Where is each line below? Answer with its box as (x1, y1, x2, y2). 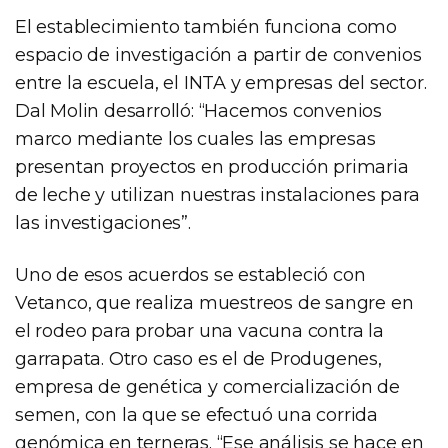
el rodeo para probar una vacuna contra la (15, 320, 384, 343)
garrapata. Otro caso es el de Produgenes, (15, 348, 382, 371)
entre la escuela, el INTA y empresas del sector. (15, 72, 427, 95)
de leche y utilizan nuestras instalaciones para (15, 184, 420, 207)
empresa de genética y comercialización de (15, 376, 400, 399)
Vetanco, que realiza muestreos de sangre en (15, 292, 414, 315)
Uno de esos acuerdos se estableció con (15, 264, 366, 287)
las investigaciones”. (15, 212, 191, 235)
